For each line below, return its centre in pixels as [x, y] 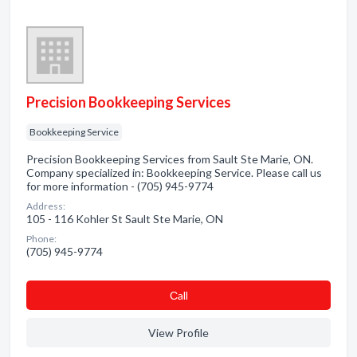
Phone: [41, 239]
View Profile [178, 333]
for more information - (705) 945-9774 [120, 186]
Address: [46, 206]
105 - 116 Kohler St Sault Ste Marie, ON [125, 219]
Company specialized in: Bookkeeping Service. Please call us [174, 173]
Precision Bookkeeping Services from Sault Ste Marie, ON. [170, 159]
